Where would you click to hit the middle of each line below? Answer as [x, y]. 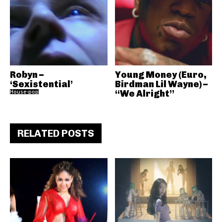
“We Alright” [144, 94]
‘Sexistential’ [41, 84]
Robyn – [27, 75]
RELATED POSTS [56, 133]
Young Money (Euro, [161, 75]
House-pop [24, 92]
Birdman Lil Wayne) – [161, 84]
